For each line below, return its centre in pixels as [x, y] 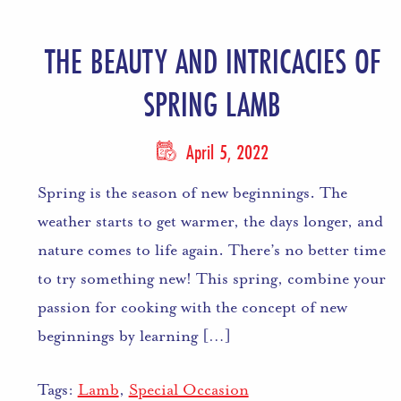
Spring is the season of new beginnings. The [192, 192]
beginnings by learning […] [134, 335]
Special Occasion [188, 389]
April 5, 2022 [224, 151]
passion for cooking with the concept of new [192, 307]
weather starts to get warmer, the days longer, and [210, 221]
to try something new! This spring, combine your [211, 278]
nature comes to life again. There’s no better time [211, 249]
